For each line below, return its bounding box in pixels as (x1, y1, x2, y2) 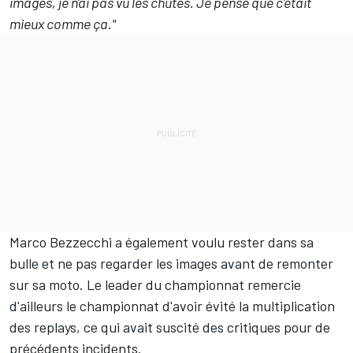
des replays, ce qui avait (9, 318, 156, 336)
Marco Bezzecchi (9, 232, 112, 251)
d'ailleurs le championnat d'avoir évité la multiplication (9, 296, 335, 314)
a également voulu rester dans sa (112, 232, 314, 251)
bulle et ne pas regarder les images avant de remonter (9, 254, 333, 272)
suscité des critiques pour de (156, 318, 330, 336)
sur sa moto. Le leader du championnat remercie (9, 275, 301, 293)
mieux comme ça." (9, 14, 116, 32)
